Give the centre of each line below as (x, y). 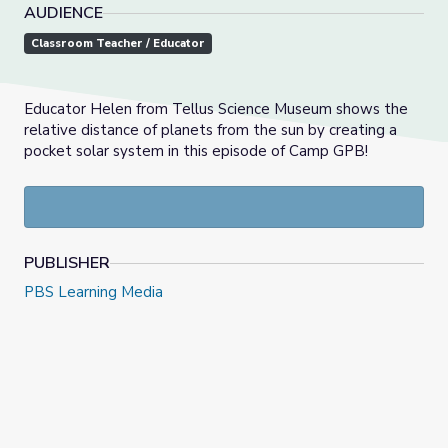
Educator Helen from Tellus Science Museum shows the (216, 109)
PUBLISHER (67, 263)
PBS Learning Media (93, 292)
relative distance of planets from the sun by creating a (210, 130)
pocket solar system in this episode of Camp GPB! (196, 151)
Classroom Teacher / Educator (118, 44)
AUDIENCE (63, 13)
